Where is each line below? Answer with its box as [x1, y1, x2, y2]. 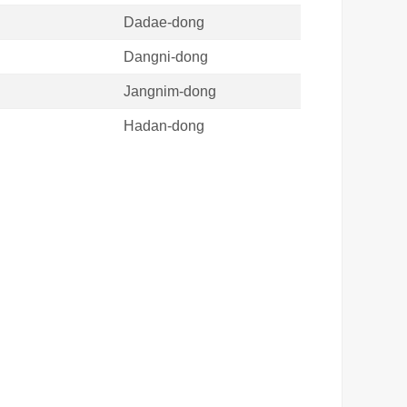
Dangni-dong [123, 48, 208, 65]
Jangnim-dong [123, 83, 216, 99]
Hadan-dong [123, 117, 204, 134]
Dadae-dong [123, 14, 204, 30]
